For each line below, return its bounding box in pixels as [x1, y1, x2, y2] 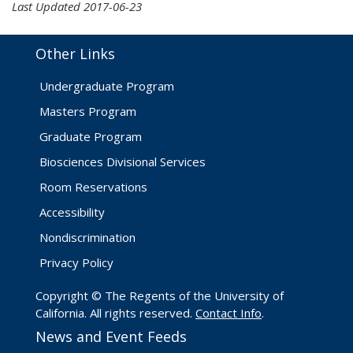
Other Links [35, 44, 115, 63]
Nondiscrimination [39, 229, 136, 245]
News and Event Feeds [35, 327, 187, 346]
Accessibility [39, 204, 105, 220]
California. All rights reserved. [35, 305, 195, 321]
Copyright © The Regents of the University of [35, 288, 284, 303]
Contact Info [195, 305, 262, 321]
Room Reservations [39, 179, 147, 195]
